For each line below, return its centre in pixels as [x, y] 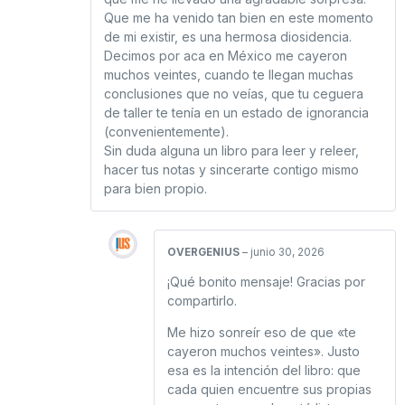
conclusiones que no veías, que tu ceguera [234, 93]
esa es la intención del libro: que [264, 371]
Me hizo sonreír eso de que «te [262, 333]
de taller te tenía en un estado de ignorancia [236, 112]
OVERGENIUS [205, 252]
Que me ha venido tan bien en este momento [239, 17]
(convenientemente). [166, 131]
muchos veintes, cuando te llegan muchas [229, 74]
